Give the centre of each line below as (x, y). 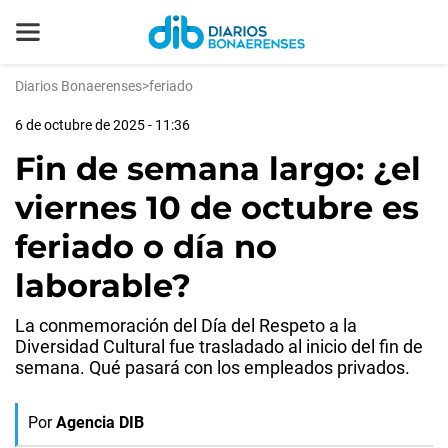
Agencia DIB (100, 422)
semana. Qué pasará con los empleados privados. (212, 367)
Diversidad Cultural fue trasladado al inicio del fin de (219, 346)
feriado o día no (146, 246)
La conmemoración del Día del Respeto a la (186, 325)
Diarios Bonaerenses (78, 86)
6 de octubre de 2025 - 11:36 (102, 125)
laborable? (103, 285)
